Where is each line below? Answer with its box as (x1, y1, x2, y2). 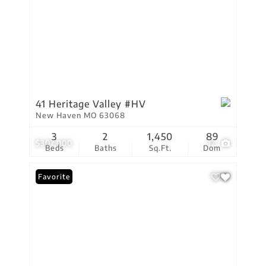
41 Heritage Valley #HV (36, 98, 146, 110)
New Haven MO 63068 (36, 110, 125, 120)
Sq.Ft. (148, 143, 172, 153)
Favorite (38, 172, 70, 181)
